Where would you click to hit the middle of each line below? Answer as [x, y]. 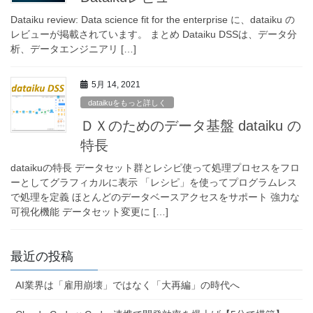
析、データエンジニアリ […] [73, 49]
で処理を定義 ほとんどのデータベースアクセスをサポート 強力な [155, 197]
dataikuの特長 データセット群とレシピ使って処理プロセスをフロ [155, 168]
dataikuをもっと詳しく [128, 103]
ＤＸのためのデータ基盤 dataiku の [191, 126]
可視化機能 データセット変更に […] [89, 212]
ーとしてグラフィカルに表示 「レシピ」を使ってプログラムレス [154, 183]
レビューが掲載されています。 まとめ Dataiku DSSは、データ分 [154, 34]
